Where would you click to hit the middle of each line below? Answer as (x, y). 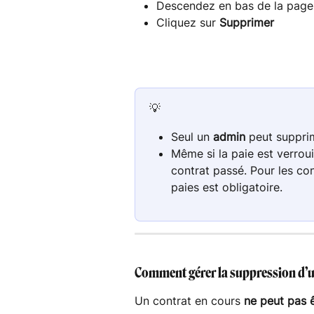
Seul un (192, 136)
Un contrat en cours (189, 300)
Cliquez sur (188, 23)
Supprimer (247, 23)
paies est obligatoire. (228, 187)
